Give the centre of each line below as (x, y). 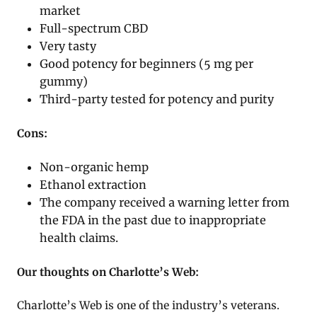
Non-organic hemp (94, 167)
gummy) (64, 81)
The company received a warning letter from (165, 202)
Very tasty (68, 46)
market (60, 10)
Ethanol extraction (93, 184)
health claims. (79, 237)
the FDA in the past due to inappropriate (153, 220)
